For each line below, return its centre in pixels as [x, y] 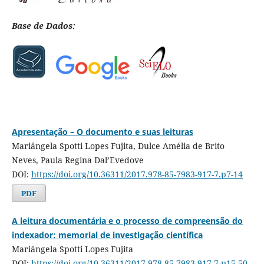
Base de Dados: [43, 25]
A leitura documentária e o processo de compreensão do [127, 220]
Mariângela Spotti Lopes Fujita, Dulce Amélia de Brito [118, 146]
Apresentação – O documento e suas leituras [102, 131]
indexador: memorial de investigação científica [107, 235]
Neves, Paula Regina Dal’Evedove [77, 160]
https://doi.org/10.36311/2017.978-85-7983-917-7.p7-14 [137, 174]
